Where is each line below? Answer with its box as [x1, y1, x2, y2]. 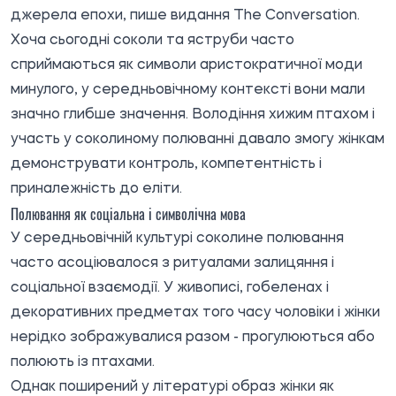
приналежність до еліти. [11, 181, 182, 196]
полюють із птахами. [11, 354, 155, 369]
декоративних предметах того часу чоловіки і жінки [11, 305, 380, 320]
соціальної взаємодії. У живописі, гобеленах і [11, 280, 329, 295]
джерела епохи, [11, 8, 130, 23]
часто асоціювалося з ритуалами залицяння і [11, 255, 334, 270]
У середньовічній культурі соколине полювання [11, 231, 344, 246]
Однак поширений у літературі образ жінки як [11, 379, 334, 394]
